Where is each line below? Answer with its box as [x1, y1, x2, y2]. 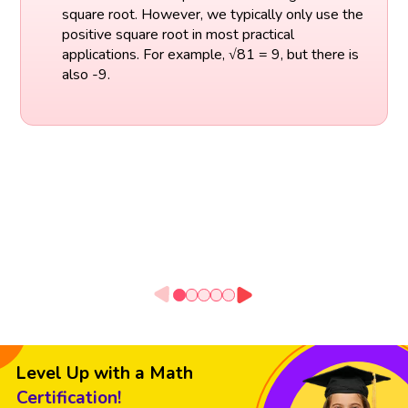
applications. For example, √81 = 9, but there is [61, 44, 359, 65]
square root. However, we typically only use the [61, 4, 363, 25]
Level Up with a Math [16, 362, 193, 386]
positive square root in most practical [61, 24, 294, 45]
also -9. [61, 64, 110, 85]
